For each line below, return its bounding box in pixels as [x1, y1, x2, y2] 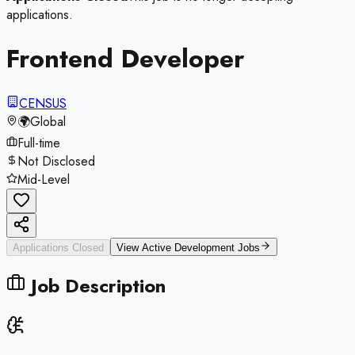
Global [30, 112, 66, 131]
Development [174, 241, 235, 254]
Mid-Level [17, 170, 70, 189]
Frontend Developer [6, 40, 244, 78]
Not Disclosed [17, 151, 95, 170]
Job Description [25, 271, 166, 300]
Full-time [17, 133, 60, 152]
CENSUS [19, 94, 67, 113]
